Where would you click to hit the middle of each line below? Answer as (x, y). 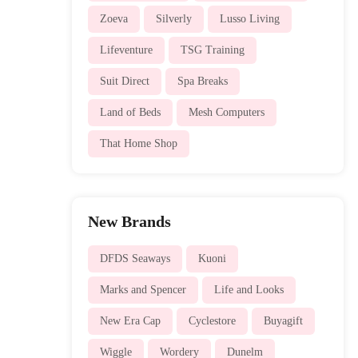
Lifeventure (126, 50)
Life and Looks (249, 289)
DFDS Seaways (135, 258)
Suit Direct (124, 81)
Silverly (173, 18)
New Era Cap (130, 320)
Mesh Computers (226, 112)
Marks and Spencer (143, 289)
